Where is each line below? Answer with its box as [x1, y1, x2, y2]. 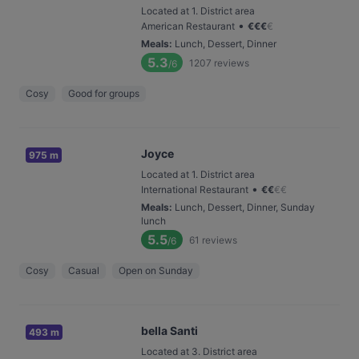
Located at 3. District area [141, 345, 257, 357]
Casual [68, 264, 99, 276]
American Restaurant [141, 20, 235, 32]
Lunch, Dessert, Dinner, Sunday [175, 201, 315, 213]
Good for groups [68, 87, 139, 99]
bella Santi [141, 324, 198, 337]
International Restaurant [141, 184, 248, 196]
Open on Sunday [119, 264, 193, 276]
